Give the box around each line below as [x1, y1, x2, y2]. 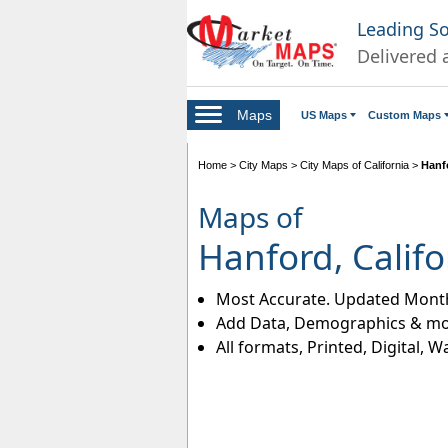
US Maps [301, 108, 347, 121]
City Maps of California [300, 158, 409, 171]
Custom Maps [368, 108, 441, 121]
